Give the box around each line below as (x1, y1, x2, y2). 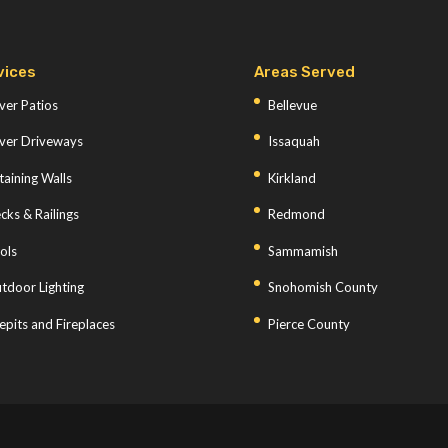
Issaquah (267, 133, 320, 149)
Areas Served (253, 62, 355, 81)
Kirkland (267, 169, 316, 186)
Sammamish (267, 242, 338, 259)
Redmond (267, 206, 325, 222)
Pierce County (267, 315, 350, 332)
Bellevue (267, 96, 317, 113)
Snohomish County (267, 279, 378, 295)
